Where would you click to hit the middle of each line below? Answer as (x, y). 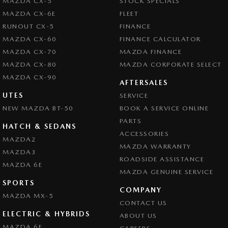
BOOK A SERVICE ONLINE (164, 108)
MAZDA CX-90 (30, 77)
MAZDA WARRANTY (155, 146)
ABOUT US (138, 215)
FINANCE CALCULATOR (160, 39)
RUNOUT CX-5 (28, 26)
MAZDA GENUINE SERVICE (166, 172)
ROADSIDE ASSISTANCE (162, 159)
